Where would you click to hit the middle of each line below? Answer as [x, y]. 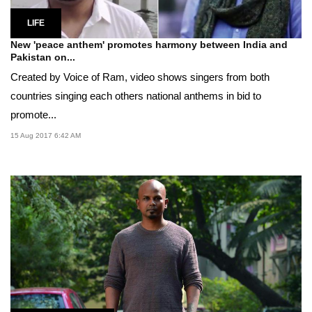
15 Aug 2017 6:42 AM [46, 135]
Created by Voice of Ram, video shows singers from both [140, 77]
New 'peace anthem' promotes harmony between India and [149, 44]
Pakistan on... [43, 57]
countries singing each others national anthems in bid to [136, 95]
